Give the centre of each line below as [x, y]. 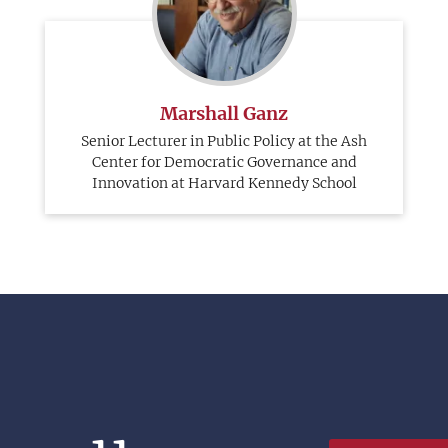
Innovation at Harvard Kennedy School [224, 183]
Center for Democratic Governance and [224, 162]
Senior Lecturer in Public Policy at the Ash [224, 141]
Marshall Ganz [224, 113]
